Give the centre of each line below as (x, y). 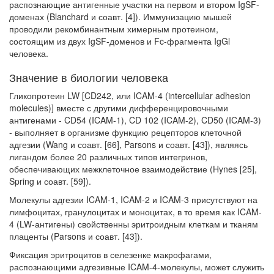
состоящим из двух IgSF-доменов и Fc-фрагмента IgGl (120, 41)
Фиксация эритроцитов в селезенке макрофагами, (110, 254)
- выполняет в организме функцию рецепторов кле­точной (125, 132)
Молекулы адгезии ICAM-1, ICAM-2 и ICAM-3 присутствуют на (133, 199)
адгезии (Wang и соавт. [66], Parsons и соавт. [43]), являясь (128, 144)
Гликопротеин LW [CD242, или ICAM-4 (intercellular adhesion (130, 95)
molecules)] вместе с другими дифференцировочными (119, 108)
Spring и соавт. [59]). (50, 181)
